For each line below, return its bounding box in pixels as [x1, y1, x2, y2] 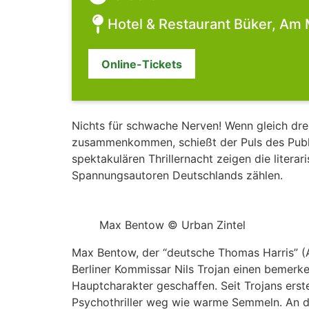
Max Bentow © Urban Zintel [99, 218, 246, 232]
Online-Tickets [101, 57, 183, 71]
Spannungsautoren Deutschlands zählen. [72, 168, 283, 183]
